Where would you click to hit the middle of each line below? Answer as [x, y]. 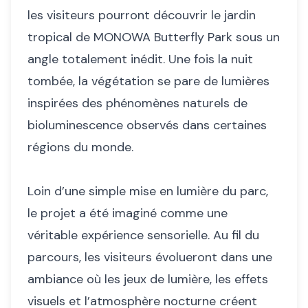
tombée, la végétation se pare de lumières [148, 81]
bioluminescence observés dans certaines [147, 125]
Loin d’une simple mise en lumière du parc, [148, 191]
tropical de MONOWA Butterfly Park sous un [154, 37]
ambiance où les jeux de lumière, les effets [148, 279]
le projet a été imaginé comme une [128, 213]
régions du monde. [82, 147]
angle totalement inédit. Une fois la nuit [140, 59]
